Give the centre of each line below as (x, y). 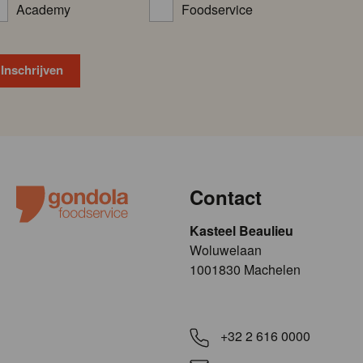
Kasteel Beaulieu (241, 231)
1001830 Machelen (245, 270)
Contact (226, 197)
